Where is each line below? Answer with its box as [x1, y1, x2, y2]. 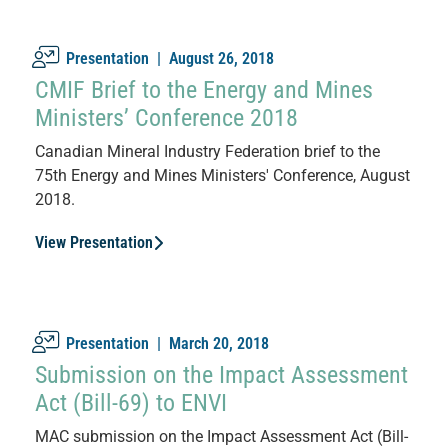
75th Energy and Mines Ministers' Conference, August [35, 165, 410, 185]
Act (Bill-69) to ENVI [35, 388, 227, 417]
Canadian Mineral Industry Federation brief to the [35, 141, 380, 161]
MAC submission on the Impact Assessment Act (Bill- [35, 426, 408, 446]
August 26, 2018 [169, 48, 274, 68]
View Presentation [35, 232, 153, 252]
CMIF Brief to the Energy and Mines [35, 75, 373, 104]
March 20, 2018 [169, 333, 269, 353]
